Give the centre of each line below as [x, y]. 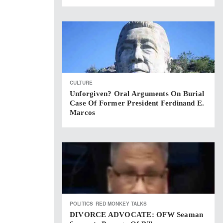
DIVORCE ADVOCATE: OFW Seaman [137, 215]
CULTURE [81, 83]
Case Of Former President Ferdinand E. [137, 103]
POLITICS [81, 204]
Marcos [83, 112]
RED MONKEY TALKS [121, 204]
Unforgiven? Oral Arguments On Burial [137, 94]
